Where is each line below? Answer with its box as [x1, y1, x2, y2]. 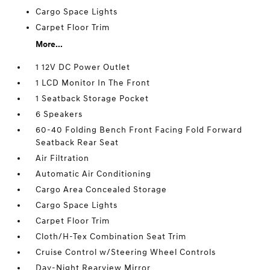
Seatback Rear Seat [36, 137, 119, 148]
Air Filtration [36, 153, 90, 163]
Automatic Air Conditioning [36, 169, 152, 179]
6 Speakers [36, 109, 83, 119]
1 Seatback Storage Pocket [36, 93, 149, 104]
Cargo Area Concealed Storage [36, 184, 168, 195]
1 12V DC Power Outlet [36, 62, 131, 72]
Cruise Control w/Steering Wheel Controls [36, 247, 216, 257]
